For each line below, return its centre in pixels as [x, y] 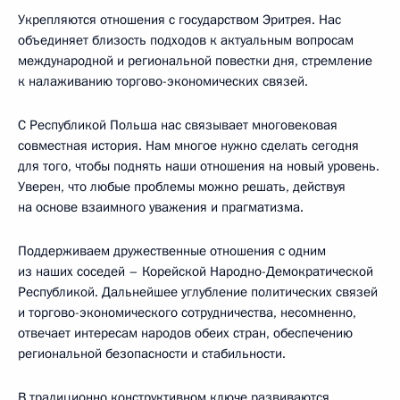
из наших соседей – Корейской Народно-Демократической [196, 271]
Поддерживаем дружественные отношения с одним [172, 250]
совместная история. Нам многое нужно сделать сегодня [188, 145]
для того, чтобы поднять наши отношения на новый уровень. [199, 166]
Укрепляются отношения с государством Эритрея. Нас [179, 19]
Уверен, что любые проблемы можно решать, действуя [182, 186]
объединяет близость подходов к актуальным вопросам [186, 40]
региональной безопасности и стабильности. [152, 353]
